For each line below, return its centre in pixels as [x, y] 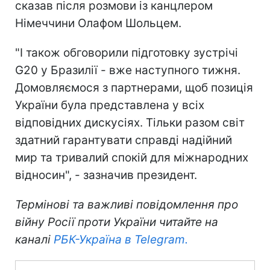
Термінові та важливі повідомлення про [127, 204]
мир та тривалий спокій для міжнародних [132, 157]
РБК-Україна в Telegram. [121, 239]
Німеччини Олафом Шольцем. [98, 23]
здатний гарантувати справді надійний [124, 140]
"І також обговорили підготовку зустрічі [127, 52]
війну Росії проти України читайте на [117, 222]
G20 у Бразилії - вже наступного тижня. [128, 70]
